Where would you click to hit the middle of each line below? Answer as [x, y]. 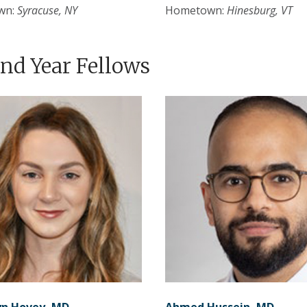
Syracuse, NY [47, 11]
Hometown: [196, 11]
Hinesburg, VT [259, 11]
